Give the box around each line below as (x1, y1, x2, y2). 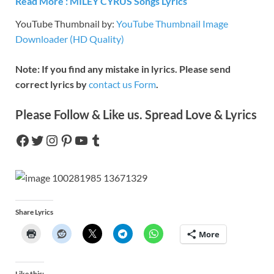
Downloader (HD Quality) (15, 33, 124, 45)
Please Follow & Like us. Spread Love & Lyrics (15, 107, 257, 122)
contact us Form (89, 78, 156, 91)
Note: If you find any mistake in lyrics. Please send (15, 63, 231, 75)
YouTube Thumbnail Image (116, 18, 228, 30)
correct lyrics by (15, 78, 89, 91)
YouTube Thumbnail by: (15, 18, 116, 30)
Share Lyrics (15, 207, 53, 217)
